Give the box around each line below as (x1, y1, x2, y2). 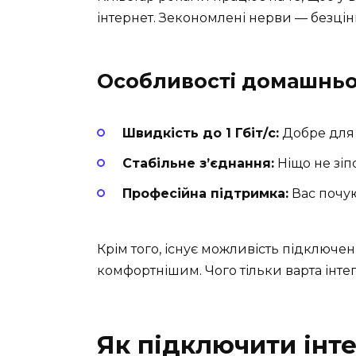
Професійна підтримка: (122, 185, 288, 201)
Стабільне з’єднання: (122, 155, 274, 171)
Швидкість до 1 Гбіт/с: (122, 125, 279, 141)
